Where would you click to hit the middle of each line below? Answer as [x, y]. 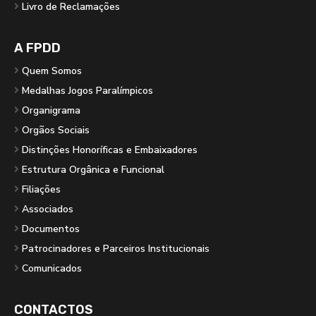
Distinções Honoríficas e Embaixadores [110, 150]
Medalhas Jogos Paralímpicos [87, 90]
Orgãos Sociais [56, 130]
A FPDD [37, 48]
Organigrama [51, 110]
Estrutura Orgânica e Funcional [93, 169]
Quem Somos [52, 71]
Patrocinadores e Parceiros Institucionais [116, 248]
